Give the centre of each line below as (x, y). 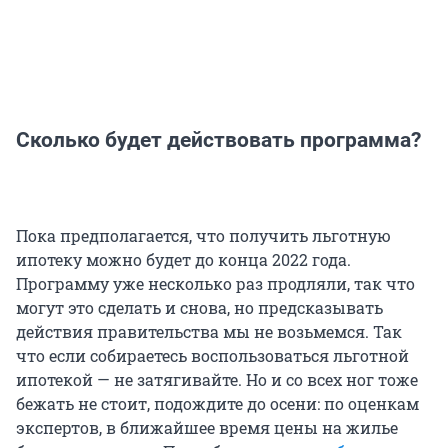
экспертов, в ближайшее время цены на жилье (207, 427)
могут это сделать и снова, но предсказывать (199, 307)
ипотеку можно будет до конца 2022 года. (183, 259)
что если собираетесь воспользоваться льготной (212, 355)
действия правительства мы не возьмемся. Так (209, 331)
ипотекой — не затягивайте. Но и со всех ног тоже (217, 379)
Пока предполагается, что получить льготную (203, 235)
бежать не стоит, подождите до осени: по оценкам (217, 403)
